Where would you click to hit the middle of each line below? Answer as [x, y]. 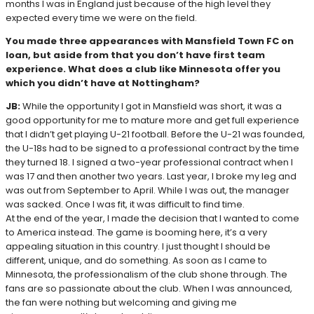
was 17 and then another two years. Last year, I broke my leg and [151, 177]
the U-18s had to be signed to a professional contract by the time [152, 149]
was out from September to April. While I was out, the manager [148, 191]
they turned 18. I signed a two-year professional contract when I [149, 163]
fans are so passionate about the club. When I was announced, [149, 289]
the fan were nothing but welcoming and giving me [121, 303]
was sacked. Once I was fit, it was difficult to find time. [125, 205]
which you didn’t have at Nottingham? [103, 83]
